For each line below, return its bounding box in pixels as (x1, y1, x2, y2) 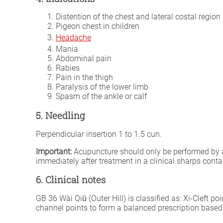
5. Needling (36, 109, 85, 121)
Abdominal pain (56, 54, 111, 64)
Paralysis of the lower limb (56, 82, 148, 92)
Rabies (56, 63, 80, 73)
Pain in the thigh (56, 73, 113, 83)
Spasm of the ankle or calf (56, 92, 147, 102)
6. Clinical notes (36, 173, 106, 186)
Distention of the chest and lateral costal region (56, 12, 221, 22)
